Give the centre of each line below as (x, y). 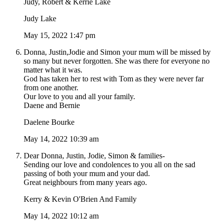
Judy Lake (40, 19)
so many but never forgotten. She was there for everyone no (117, 61)
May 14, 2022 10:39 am (61, 139)
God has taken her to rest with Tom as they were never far (114, 79)
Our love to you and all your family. (79, 97)
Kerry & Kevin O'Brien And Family (80, 199)
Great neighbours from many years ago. (85, 183)
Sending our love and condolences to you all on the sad (110, 165)
